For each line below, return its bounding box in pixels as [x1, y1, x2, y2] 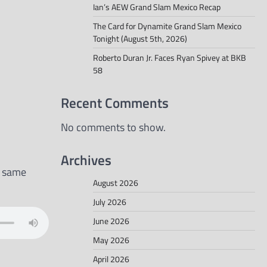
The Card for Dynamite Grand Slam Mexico [93, 20, 241, 33]
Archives [61, 148, 111, 170]
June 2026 [93, 214, 129, 227]
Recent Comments [61, 92, 169, 114]
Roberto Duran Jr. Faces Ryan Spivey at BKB [93, 51, 246, 64]
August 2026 [93, 176, 138, 189]
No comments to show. [61, 119, 166, 136]
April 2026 [93, 252, 129, 265]
